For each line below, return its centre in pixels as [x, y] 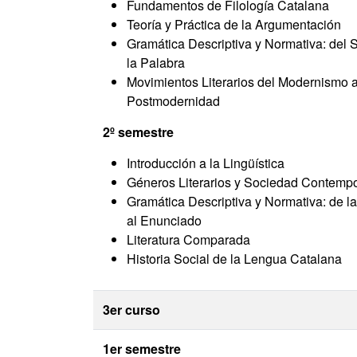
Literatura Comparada [188, 239]
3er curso [131, 310]
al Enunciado [164, 220]
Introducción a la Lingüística [206, 163]
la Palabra [156, 63]
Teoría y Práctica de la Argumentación [234, 24]
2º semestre [138, 132]
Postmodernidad [173, 101]
